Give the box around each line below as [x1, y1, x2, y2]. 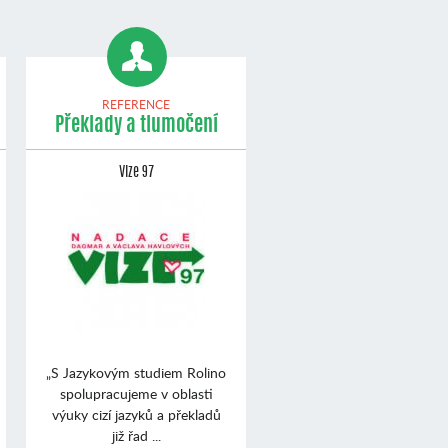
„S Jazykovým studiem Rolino [46, 362, 226, 382]
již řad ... [111, 425, 161, 445]
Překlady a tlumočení [54, 115, 218, 136]
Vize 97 [118, 165, 154, 180]
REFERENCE [102, 95, 170, 113]
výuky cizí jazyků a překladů [51, 404, 221, 424]
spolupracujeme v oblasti [59, 383, 213, 403]
